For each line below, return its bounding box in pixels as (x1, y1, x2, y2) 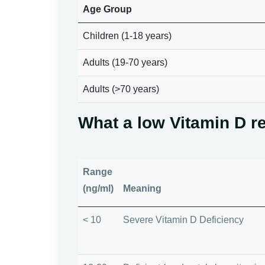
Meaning (123, 183, 161, 193)
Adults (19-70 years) (83, 57, 167, 67)
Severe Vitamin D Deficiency (123, 214, 244, 225)
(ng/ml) (83, 183, 114, 193)
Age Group (83, 4, 132, 14)
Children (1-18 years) (83, 30, 172, 41)
